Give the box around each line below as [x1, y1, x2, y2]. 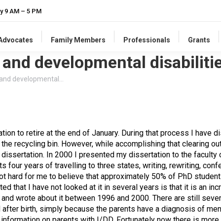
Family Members [50, 36, 106, 44]
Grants [187, 36, 210, 44]
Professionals [123, 36, 170, 44]
